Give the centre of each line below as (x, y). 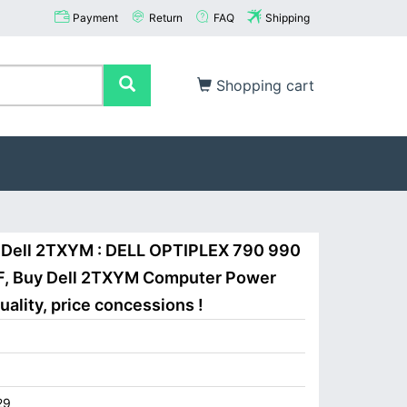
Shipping (288, 18)
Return (166, 18)
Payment (95, 18)
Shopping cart (263, 85)
